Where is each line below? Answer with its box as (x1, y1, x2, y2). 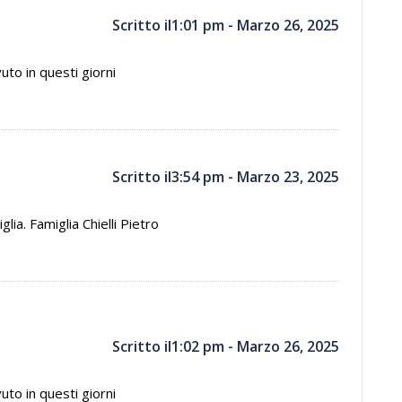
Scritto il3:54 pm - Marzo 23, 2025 (112, 167, 339, 187)
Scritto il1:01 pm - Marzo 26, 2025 (112, 15, 339, 35)
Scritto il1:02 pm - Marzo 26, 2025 (112, 336, 339, 356)
